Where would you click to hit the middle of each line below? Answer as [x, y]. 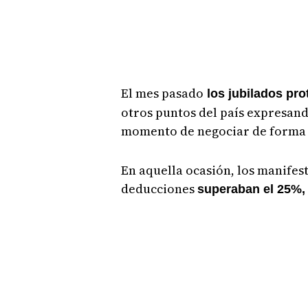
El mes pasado [162, 93]
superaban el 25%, [251, 189]
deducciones [159, 189]
